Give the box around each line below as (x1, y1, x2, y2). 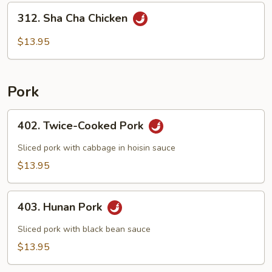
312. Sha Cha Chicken (18, 11, 131, 26)
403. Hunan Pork (18, 200, 105, 215)
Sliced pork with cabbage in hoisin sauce (18, 142, 175, 154)
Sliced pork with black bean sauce (18, 223, 151, 235)
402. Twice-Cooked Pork (18, 118, 146, 134)
